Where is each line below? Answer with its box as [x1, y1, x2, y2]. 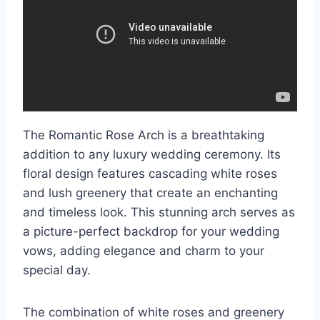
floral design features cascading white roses [23, 166, 277, 181]
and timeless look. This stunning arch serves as [23, 205, 295, 220]
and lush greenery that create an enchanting [23, 186, 278, 201]
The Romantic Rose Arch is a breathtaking [23, 128, 264, 143]
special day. [23, 263, 91, 278]
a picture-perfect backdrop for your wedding [23, 224, 279, 239]
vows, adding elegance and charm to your [23, 244, 264, 259]
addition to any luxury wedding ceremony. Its [23, 147, 281, 162]
